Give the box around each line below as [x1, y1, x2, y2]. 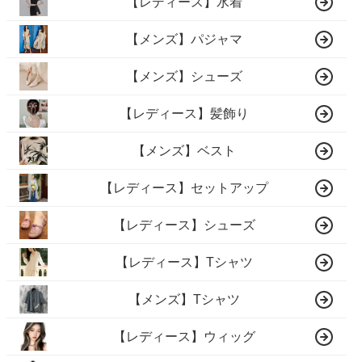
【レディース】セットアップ [100, 180, 269, 195]
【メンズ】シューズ [126, 69, 243, 83]
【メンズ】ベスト [133, 143, 237, 158]
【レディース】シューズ [113, 217, 256, 232]
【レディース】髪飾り [120, 106, 250, 120]
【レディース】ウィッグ [113, 329, 256, 343]
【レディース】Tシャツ [116, 255, 254, 269]
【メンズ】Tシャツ [128, 292, 241, 306]
